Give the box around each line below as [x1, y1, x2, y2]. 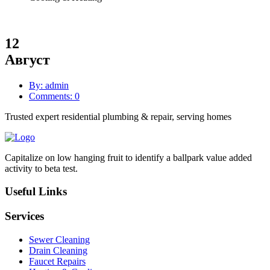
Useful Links [5, 185, 67, 198]
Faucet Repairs [29, 256, 86, 266]
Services [5, 210, 44, 223]
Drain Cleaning [29, 245, 87, 256]
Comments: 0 [29, 90, 80, 101]
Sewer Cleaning [29, 234, 90, 245]
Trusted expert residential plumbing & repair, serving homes [5, 111, 231, 122]
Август [5, 51, 50, 67]
